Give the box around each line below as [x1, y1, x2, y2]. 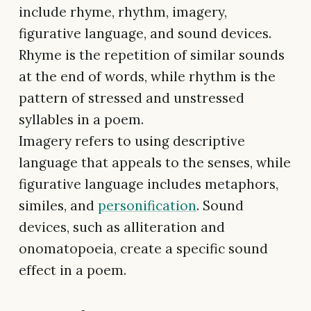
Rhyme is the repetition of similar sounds [19, 47, 285, 64]
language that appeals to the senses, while [19, 154, 291, 171]
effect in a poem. [19, 262, 126, 279]
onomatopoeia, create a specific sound [19, 240, 268, 258]
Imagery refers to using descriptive [19, 133, 245, 150]
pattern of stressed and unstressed [19, 90, 244, 107]
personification [98, 197, 196, 215]
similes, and [19, 197, 98, 215]
